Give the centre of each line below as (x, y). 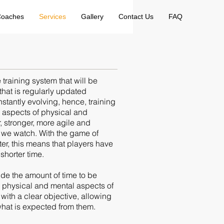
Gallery (92, 16)
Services (52, 16)
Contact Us (136, 16)
